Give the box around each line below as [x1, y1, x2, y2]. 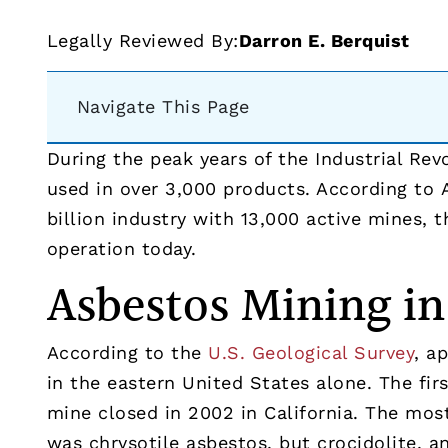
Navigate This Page [76, 95, 250, 117]
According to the [46, 341, 209, 363]
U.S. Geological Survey [208, 341, 415, 363]
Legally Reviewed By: [46, 29, 239, 51]
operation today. [46, 237, 197, 259]
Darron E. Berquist [238, 29, 410, 51]
